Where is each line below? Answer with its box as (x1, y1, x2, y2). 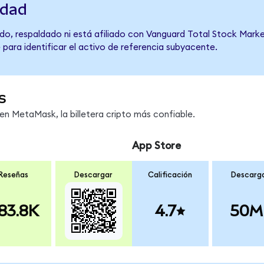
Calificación (148, 170, 193, 179)
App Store (131, 141, 181, 151)
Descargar (74, 170, 113, 179)
